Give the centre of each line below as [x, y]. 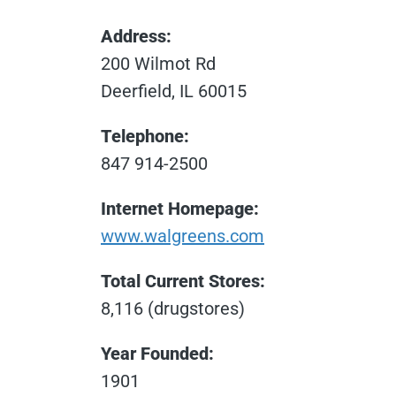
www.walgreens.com [183, 236]
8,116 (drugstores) [173, 308]
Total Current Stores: [183, 281]
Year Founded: [157, 353]
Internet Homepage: [180, 208]
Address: [136, 36]
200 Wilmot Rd [158, 63]
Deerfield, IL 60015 [174, 91]
